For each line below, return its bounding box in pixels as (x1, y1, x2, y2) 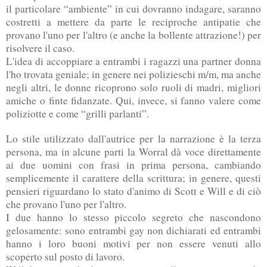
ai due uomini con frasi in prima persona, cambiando (6, 157, 261, 172)
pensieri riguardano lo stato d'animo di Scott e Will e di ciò (6, 184, 261, 198)
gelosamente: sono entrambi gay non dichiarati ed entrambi (6, 223, 261, 237)
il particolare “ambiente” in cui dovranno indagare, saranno (6, 1, 261, 15)
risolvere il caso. (6, 41, 74, 55)
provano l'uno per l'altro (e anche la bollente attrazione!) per (6, 27, 261, 42)
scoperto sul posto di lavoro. (6, 249, 125, 263)
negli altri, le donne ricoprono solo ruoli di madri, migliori (6, 80, 261, 94)
